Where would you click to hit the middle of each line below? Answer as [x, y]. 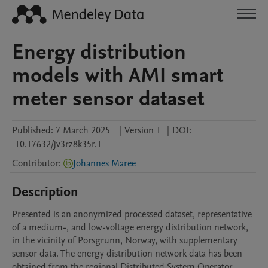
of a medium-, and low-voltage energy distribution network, [130, 227]
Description [45, 192]
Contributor [35, 163]
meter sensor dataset [108, 99]
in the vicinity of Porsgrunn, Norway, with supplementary [125, 240]
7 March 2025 [83, 130]
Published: [33, 130]
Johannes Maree [104, 163]
